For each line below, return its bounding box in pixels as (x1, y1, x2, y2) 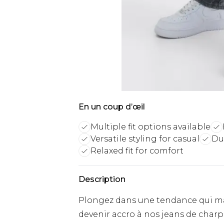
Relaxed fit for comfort (90, 146, 183, 155)
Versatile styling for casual (90, 134, 199, 143)
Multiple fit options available (90, 122, 210, 131)
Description (78, 174, 125, 184)
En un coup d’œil (78, 102, 145, 111)
